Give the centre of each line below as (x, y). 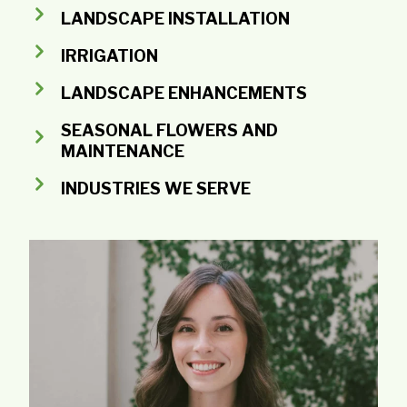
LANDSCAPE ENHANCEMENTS (184, 93)
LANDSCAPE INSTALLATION (175, 18)
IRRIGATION (109, 55)
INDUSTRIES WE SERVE (156, 188)
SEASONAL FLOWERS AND (169, 130)
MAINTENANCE (123, 151)
